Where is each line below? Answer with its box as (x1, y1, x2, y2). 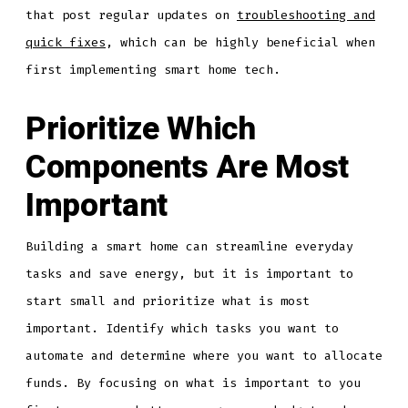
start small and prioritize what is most (25, 293, 310, 310)
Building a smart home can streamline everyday (25, 239, 353, 255)
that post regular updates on (25, 6, 237, 23)
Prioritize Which (25, 105, 256, 153)
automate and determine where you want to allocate (25, 348, 382, 364)
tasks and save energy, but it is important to (25, 266, 353, 282)
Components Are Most (25, 143, 349, 191)
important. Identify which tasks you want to (25, 321, 339, 337)
